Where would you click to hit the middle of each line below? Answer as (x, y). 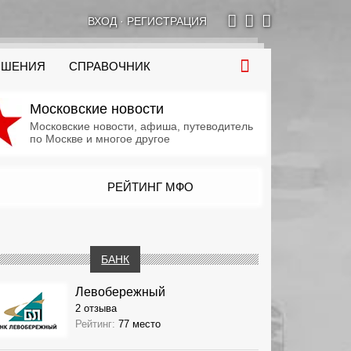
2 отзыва (96, 308)
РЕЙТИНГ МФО (150, 187)
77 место (139, 324)
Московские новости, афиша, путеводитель (141, 126)
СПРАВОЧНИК (110, 67)
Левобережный (120, 291)
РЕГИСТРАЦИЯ (167, 21)
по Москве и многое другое (100, 139)
